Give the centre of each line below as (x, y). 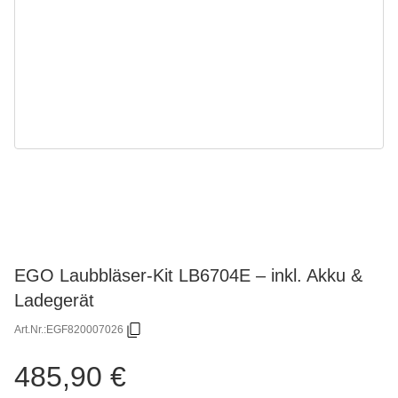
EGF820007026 (85, 330)
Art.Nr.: (30, 330)
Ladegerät (54, 299)
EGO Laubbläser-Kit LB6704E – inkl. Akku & (188, 275)
